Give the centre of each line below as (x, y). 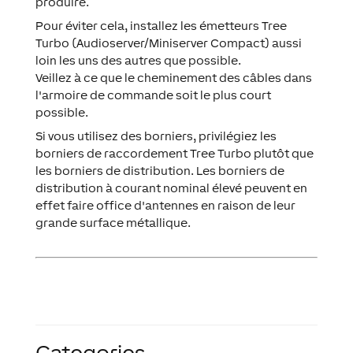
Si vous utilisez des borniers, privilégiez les (156, 136)
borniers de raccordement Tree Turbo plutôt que (174, 154)
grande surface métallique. (113, 223)
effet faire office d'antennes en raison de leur (165, 206)
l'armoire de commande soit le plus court (153, 95)
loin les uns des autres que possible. (138, 61)
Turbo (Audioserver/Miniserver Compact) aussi (168, 43)
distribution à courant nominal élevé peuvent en (171, 188)
